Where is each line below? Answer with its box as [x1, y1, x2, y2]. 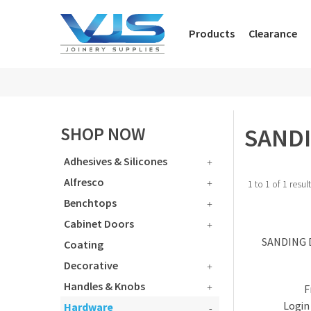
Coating [64, 237, 103, 251]
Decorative [64, 258, 118, 272]
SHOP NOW [60, 123, 145, 145]
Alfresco [64, 175, 104, 189]
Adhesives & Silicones [64, 154, 167, 168]
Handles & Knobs [64, 279, 145, 293]
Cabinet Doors [64, 217, 134, 230]
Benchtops [64, 196, 117, 210]
